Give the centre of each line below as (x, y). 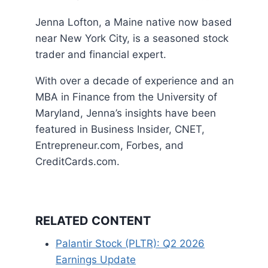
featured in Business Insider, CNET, (120, 130)
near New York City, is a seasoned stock (132, 39)
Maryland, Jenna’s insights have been (126, 113)
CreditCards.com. (78, 162)
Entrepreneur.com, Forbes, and (110, 146)
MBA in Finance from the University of (127, 97)
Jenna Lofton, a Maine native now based (134, 22)
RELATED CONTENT (93, 220)
